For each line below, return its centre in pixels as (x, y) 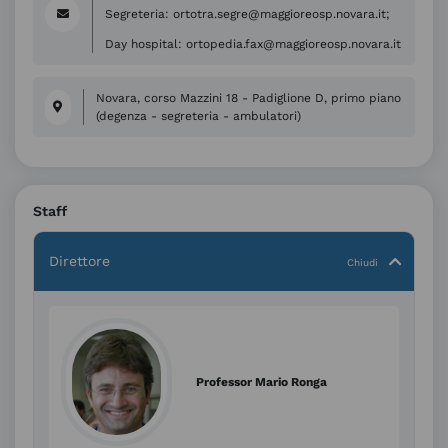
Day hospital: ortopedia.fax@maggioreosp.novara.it (253, 44)
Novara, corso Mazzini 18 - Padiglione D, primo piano (248, 98)
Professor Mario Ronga (261, 382)
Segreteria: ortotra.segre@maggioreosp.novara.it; (247, 14)
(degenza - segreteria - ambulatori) (198, 116)
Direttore (80, 260)
